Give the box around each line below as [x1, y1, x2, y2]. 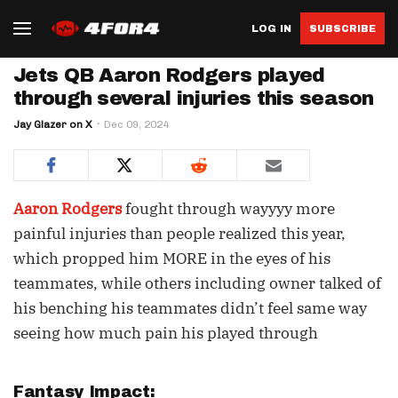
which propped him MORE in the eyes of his [13, 249, 330, 268]
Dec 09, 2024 [104, 118, 169, 131]
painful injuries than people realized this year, [13, 224, 346, 243]
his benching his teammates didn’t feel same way [13, 298, 367, 318]
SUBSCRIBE [309, 22, 376, 34]
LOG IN [251, 22, 291, 34]
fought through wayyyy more [122, 199, 335, 219]
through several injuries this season [13, 88, 374, 109]
